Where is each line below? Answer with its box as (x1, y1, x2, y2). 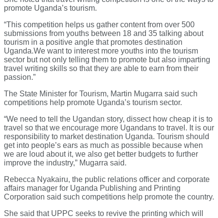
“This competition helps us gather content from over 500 (4, 20, 195, 29)
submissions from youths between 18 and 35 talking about (4, 29, 203, 38)
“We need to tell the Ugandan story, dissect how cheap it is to (4, 115, 213, 124)
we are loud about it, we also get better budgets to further (4, 150, 198, 159)
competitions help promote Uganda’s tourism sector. (4, 98, 182, 107)
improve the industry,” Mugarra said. (4, 159, 127, 167)
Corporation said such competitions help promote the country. (4, 193, 214, 201)
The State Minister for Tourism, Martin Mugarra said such (4, 90, 198, 98)
